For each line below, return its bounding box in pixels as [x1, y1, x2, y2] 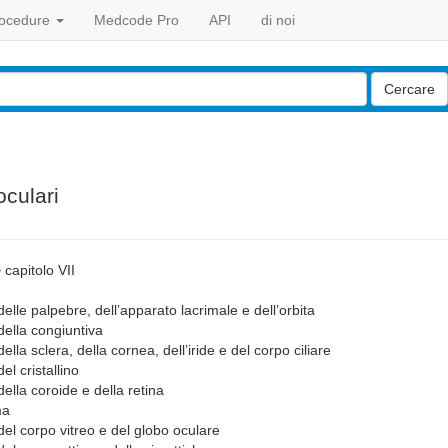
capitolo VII [5, 262, 75, 278]
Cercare [384, 81, 435, 97]
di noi [261, 12, 295, 28]
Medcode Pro [94, 12, 179, 28]
